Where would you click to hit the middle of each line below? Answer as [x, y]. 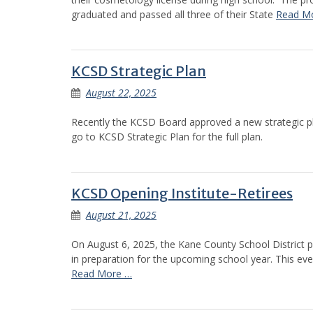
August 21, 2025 [121, 214]
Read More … [102, 273]
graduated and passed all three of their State [174, 14]
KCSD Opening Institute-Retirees [182, 193]
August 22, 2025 [121, 92]
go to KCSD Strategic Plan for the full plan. [167, 136]
